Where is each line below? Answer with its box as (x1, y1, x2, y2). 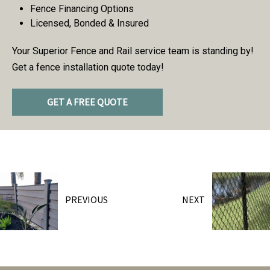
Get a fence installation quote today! (12, 61, 164, 73)
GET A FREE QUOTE (47, 95, 128, 109)
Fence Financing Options (30, 3, 134, 14)
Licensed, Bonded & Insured (30, 17, 149, 29)
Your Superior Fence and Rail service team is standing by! (12, 45, 254, 57)
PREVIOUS (65, 193, 108, 207)
